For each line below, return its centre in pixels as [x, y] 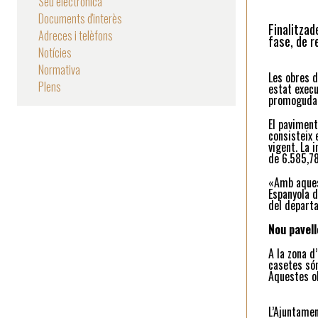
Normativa [59, 70]
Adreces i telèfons [76, 36]
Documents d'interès [80, 19]
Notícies [55, 53]
